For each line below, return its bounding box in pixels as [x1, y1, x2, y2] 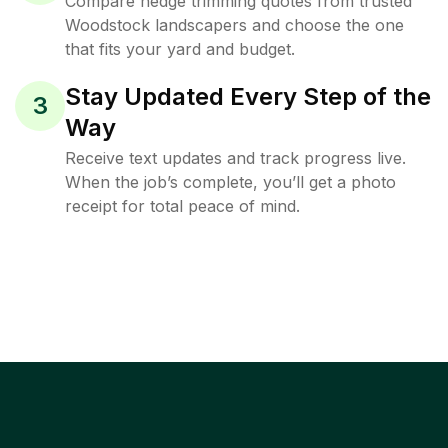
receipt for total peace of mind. [65, 196, 300, 216]
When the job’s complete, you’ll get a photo [65, 172, 396, 192]
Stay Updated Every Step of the [65, 82, 431, 111]
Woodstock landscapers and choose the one [65, 15, 404, 35]
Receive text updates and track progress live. [65, 148, 406, 168]
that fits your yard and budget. [65, 39, 295, 59]
